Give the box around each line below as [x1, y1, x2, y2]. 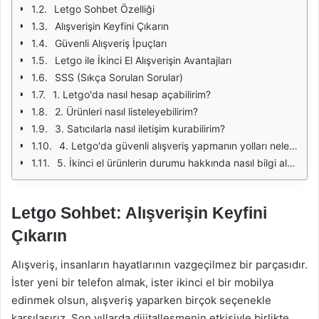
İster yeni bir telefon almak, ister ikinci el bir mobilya [11, 275, 273, 289]
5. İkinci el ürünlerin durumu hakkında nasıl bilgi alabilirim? [57, 157, 287, 169]
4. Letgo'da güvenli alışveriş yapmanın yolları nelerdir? [59, 140, 289, 152]
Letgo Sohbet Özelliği [54, 3, 155, 15]
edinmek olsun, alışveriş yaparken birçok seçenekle [11, 293, 271, 307]
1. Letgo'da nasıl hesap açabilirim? [53, 88, 211, 100]
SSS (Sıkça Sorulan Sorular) [55, 71, 183, 83]
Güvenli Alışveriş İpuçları [55, 37, 167, 49]
